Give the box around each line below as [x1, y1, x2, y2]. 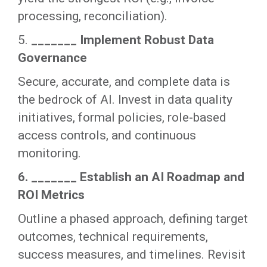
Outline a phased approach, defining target [18, 212, 248, 226]
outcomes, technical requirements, [18, 229, 208, 244]
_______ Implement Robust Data [31, 33, 214, 48]
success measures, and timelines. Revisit [18, 247, 246, 262]
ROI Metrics [18, 188, 85, 203]
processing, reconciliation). [18, 9, 167, 24]
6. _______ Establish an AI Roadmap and [18, 170, 244, 185]
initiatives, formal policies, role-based [18, 110, 226, 125]
